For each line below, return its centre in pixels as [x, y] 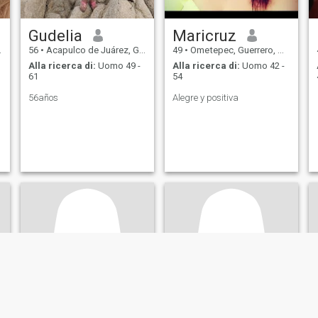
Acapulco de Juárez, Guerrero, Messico [91, 50]
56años [43, 98]
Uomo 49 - [118, 66]
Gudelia [55, 35]
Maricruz [204, 35]
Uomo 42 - [262, 66]
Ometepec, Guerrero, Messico [232, 50]
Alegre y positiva [205, 98]
